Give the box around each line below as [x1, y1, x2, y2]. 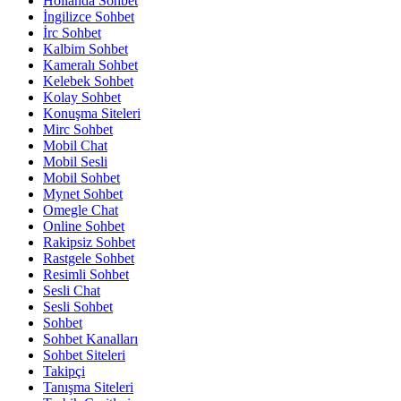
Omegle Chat [43, 202, 118, 218]
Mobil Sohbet [43, 170, 120, 186]
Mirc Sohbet [43, 122, 113, 138]
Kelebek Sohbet [43, 73, 133, 90]
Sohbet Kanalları [43, 331, 138, 347]
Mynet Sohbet [43, 186, 123, 202]
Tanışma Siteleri [43, 380, 133, 396]
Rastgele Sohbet [43, 251, 134, 267]
